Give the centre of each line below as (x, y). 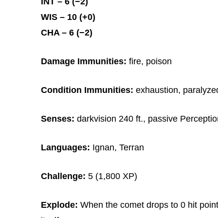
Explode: (59, 205)
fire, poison (149, 61)
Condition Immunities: (87, 90)
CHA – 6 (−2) (67, 32)
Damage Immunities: (84, 61)
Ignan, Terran (117, 147)
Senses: (58, 118)
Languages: (65, 147)
